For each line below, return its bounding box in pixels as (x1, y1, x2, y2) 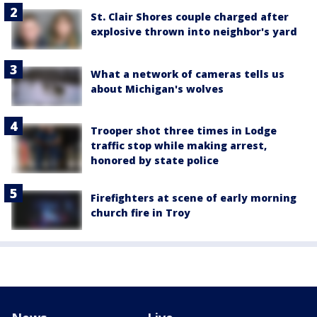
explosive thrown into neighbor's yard (91, 25, 297, 39)
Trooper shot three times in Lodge (91, 123, 277, 137)
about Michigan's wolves (91, 81, 224, 96)
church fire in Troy (91, 205, 190, 219)
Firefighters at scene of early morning (91, 190, 296, 204)
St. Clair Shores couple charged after (91, 10, 289, 24)
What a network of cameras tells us (91, 67, 284, 81)
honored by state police (91, 153, 219, 167)
